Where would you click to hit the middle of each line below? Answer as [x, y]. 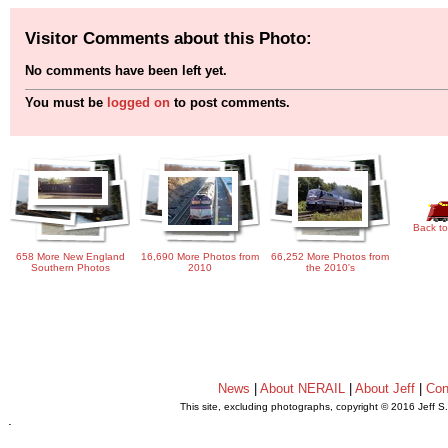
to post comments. [230, 103]
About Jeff [384, 388]
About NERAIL [302, 388]
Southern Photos [70, 268]
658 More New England [70, 257]
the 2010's [330, 268]
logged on [138, 103]
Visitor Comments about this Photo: [168, 37]
